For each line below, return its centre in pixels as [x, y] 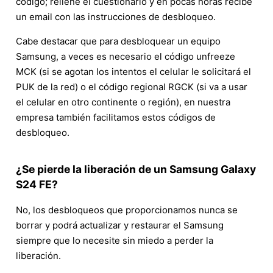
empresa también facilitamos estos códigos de [116, 117]
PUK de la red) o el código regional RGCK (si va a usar [132, 87]
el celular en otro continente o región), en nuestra [123, 102]
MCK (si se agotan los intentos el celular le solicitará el [133, 71]
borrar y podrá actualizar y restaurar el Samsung [120, 225]
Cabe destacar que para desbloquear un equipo [118, 41]
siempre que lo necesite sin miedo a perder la [115, 241]
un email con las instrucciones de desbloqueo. [116, 16]
